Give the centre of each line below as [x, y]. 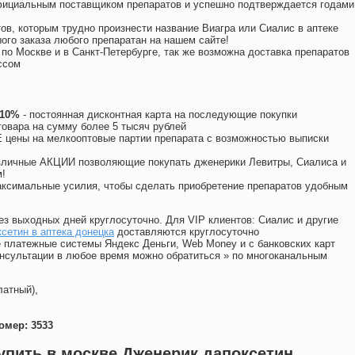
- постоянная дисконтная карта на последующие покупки [158, 115]
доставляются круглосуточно [187, 232]
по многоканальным [280, 256]
